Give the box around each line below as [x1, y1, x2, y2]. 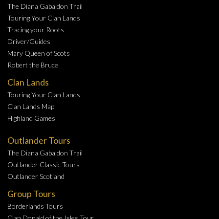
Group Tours [7, 188, 55, 199]
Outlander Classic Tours [7, 160, 80, 169]
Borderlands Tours [7, 202, 63, 211]
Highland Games [7, 114, 55, 123]
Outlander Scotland [7, 172, 65, 181]
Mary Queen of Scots [7, 49, 70, 58]
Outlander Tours [7, 135, 70, 146]
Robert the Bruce [7, 61, 58, 69]
